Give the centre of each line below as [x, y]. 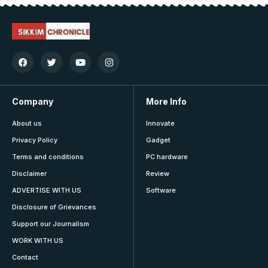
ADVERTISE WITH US [47, 191]
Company [33, 102]
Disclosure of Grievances [54, 207]
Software [161, 191]
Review [158, 174]
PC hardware [167, 157]
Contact [25, 258]
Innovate [160, 124]
